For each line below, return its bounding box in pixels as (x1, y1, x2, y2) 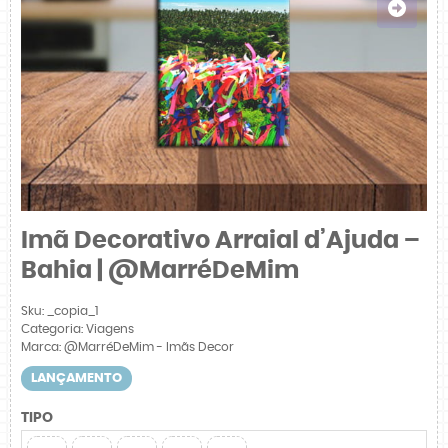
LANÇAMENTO (31, 372, 122, 386)
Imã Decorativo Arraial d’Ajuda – (21, 229, 420, 253)
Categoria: (21, 323, 83, 336)
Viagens (86, 323, 134, 336)
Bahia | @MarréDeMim (21, 259, 299, 283)
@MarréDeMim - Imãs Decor (64, 341, 234, 354)
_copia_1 (47, 305, 98, 318)
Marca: (21, 341, 64, 354)
